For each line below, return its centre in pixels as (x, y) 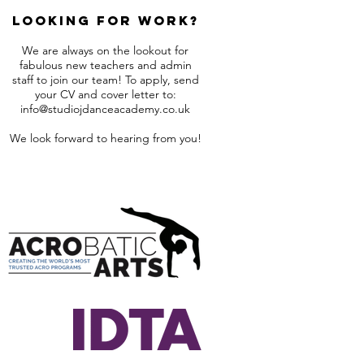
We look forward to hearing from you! (105, 138)
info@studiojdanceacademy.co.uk (105, 108)
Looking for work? (105, 20)
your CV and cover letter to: (105, 94)
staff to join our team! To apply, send (105, 79)
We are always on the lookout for (105, 50)
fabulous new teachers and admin (105, 65)
